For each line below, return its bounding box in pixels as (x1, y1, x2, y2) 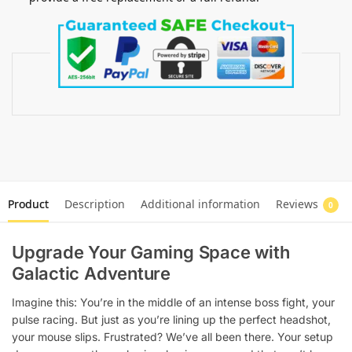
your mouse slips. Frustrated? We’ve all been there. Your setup (12, 329, 333, 343)
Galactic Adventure (12, 262, 171, 284)
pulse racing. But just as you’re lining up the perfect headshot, (12, 312, 331, 326)
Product (8, 196, 49, 211)
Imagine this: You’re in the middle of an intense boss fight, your (12, 295, 335, 309)
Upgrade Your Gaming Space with (12, 241, 290, 262)
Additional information (141, 196, 260, 211)
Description (64, 196, 125, 211)
